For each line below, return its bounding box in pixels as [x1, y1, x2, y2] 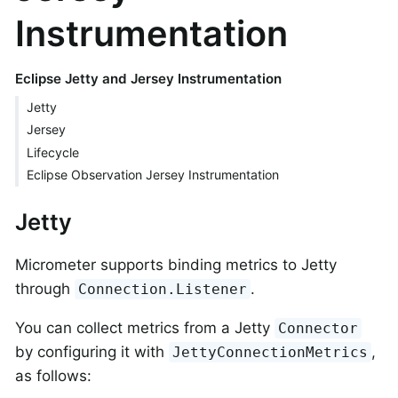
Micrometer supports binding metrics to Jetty [15, 256, 337, 275]
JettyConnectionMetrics [172, 344, 369, 362]
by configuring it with [15, 343, 169, 362]
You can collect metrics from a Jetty [15, 319, 275, 338]
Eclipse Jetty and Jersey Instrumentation [14, 69, 282, 87]
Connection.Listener [78, 281, 248, 298]
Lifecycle [26, 144, 79, 160]
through [15, 280, 75, 298]
